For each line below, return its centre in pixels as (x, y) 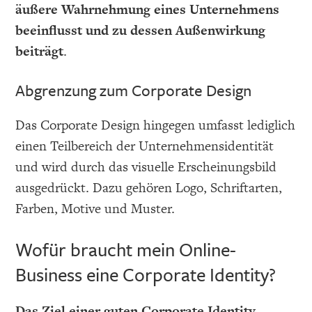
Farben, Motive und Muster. (95, 208)
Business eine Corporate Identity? (146, 274)
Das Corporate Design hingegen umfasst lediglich (156, 125)
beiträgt (40, 51)
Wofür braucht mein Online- (126, 249)
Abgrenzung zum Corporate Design (134, 90)
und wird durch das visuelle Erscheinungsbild (146, 166)
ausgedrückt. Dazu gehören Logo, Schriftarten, (149, 187)
